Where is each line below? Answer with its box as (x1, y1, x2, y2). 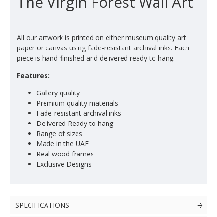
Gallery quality (36, 88, 80, 97)
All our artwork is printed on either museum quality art (17, 33, 186, 42)
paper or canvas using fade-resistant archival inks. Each (17, 43, 189, 52)
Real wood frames (36, 149, 94, 158)
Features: (17, 71, 50, 80)
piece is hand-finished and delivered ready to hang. (17, 53, 175, 62)
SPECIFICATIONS (15, 201, 69, 210)
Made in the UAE (36, 139, 89, 148)
